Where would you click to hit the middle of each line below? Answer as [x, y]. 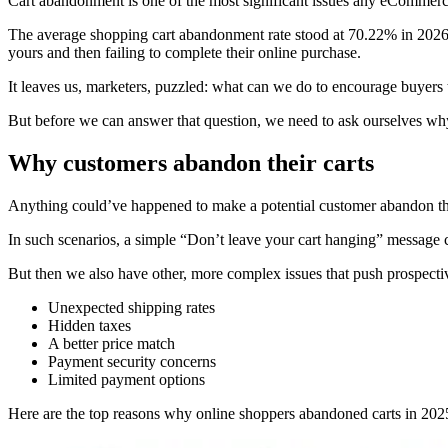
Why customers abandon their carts [191, 163]
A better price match [111, 344]
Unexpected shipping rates [131, 308]
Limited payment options [126, 380]
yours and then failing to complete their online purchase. [184, 53]
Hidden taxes [89, 326]
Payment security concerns [132, 362]
